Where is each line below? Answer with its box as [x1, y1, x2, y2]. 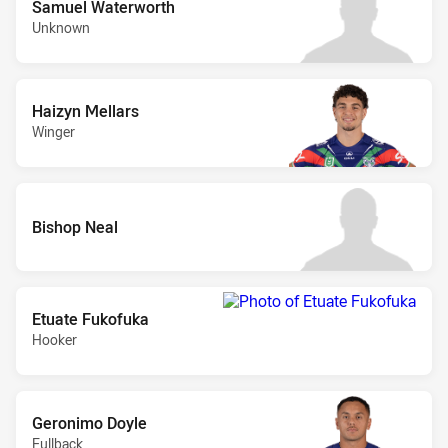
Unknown [32, 17, 90, 37]
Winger [32, 121, 75, 141]
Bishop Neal [32, 215, 118, 238]
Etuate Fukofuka [32, 307, 149, 330]
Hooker [32, 329, 77, 349]
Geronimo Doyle [32, 411, 147, 434]
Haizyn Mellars [32, 99, 139, 122]
